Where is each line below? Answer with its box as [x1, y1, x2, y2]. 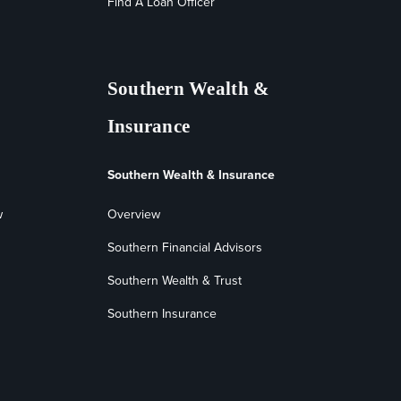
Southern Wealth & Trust [107, 271, 242, 291]
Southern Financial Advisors [107, 238, 262, 258]
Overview [107, 205, 160, 225]
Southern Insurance [107, 304, 217, 324]
